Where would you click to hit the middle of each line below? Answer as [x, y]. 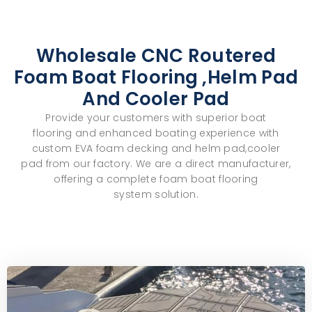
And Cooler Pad [156, 99]
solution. [175, 194]
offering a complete [107, 179]
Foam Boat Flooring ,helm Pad [156, 77]
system [133, 194]
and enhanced [114, 133]
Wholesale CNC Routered [156, 56]
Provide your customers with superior [143, 118]
